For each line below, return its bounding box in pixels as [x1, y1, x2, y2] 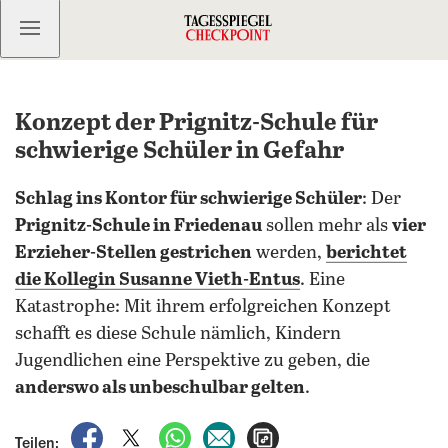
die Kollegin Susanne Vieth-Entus [15, 270, 300, 290]
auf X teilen [151, 424, 229, 440]
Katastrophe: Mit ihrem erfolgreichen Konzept [15, 297, 391, 317]
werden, [252, 243, 326, 263]
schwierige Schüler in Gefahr [15, 138, 344, 165]
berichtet [326, 243, 407, 263]
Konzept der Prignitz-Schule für [15, 110, 378, 137]
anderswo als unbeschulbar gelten [15, 378, 305, 398]
